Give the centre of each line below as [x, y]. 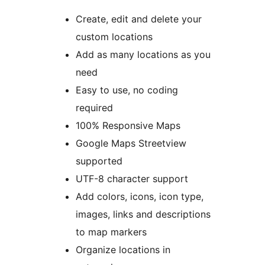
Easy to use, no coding [127, 90]
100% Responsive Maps [128, 126]
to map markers [111, 232]
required [94, 108]
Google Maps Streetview [131, 143]
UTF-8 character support [132, 179]
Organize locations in [123, 250]
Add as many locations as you [143, 55]
